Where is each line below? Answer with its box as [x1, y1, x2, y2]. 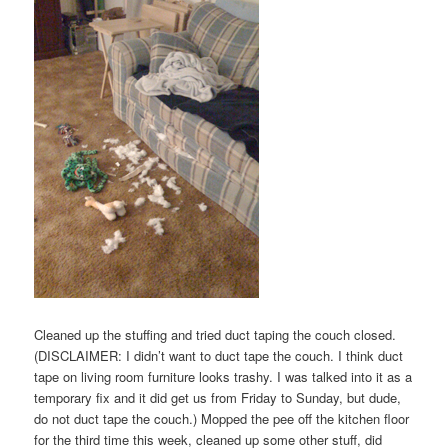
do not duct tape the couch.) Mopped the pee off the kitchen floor [34, 408, 410, 428]
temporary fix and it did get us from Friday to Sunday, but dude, [34, 387, 402, 407]
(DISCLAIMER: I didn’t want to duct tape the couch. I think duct [34, 345, 404, 365]
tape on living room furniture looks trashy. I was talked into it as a [34, 366, 413, 386]
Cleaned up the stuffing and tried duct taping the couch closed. [34, 324, 397, 344]
